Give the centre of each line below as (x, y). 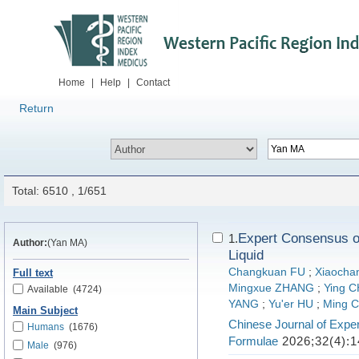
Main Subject (45, 311)
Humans (46, 327)
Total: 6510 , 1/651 (59, 191)
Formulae (253, 341)
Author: (30, 243)
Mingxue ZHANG (271, 288)
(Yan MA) (67, 243)
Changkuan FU (267, 272)
